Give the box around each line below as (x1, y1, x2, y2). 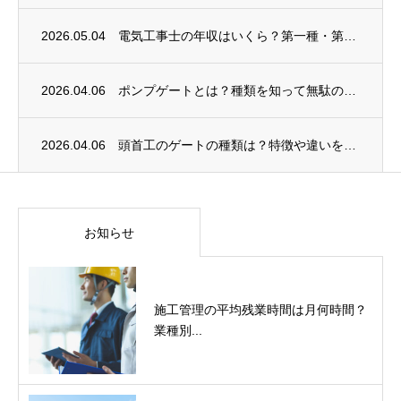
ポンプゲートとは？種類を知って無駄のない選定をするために (344, 82, 356, 98)
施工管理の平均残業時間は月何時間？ (154, 302, 367, 317)
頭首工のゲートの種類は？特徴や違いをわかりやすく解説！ (344, 137, 356, 152)
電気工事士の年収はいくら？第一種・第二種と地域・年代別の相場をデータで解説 (344, 28, 356, 43)
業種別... (154, 322, 202, 337)
